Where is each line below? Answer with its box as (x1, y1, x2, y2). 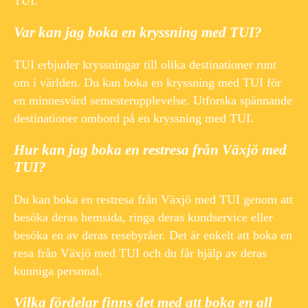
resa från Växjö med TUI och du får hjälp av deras (14, 245, 267, 260)
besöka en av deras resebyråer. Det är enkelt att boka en (14, 228, 292, 242)
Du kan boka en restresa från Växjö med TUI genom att (14, 192, 293, 206)
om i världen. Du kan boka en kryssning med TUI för (14, 75, 281, 89)
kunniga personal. (14, 263, 102, 278)
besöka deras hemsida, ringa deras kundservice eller (14, 210, 273, 224)
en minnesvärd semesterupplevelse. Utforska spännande (14, 93, 292, 107)
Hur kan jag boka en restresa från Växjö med (14, 141, 287, 158)
